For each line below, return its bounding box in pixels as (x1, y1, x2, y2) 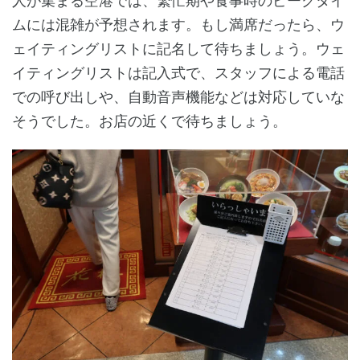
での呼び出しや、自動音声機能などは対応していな (12, 88, 345, 105)
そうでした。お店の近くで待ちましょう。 (12, 112, 287, 129)
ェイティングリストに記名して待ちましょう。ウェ (12, 39, 345, 57)
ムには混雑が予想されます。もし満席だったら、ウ (12, 15, 345, 33)
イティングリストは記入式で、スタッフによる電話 (12, 63, 345, 81)
